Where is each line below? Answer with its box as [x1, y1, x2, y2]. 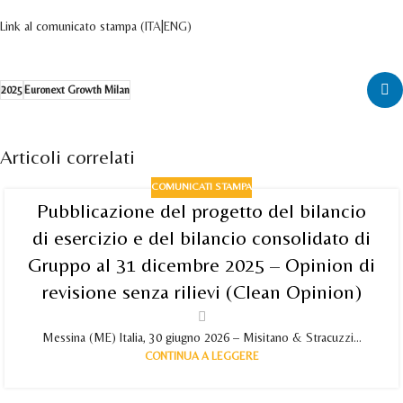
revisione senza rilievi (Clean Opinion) [41, 280, 362, 303]
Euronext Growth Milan [24, 82, 130, 96]
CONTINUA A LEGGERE [144, 348, 259, 363]
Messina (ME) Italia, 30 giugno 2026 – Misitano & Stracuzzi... [41, 329, 362, 345]
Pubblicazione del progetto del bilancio [37, 199, 366, 222]
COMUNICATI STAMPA [151, 181, 252, 193]
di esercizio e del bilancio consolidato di [32, 226, 371, 249]
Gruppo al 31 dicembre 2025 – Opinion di [28, 253, 375, 276]
